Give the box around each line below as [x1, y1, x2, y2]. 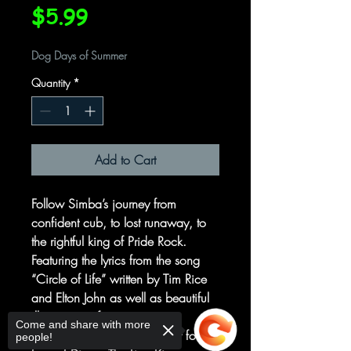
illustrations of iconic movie [31, 308, 172, 325]
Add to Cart [95, 151, 156, 168]
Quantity [31, 75, 70, 90]
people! [16, 331, 52, 343]
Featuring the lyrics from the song [31, 251, 200, 269]
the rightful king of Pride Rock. [31, 233, 186, 250]
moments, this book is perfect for [31, 327, 199, 344]
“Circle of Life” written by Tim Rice [31, 270, 207, 288]
